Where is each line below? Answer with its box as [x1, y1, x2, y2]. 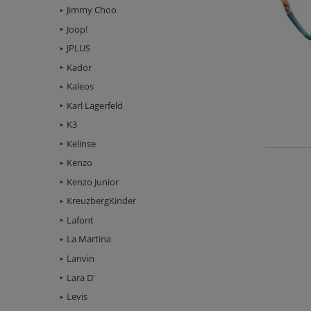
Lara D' [67, 271, 95, 284]
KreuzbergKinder [67, 194, 136, 208]
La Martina [67, 233, 111, 246]
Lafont [67, 213, 94, 226]
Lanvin [67, 252, 94, 264]
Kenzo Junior [67, 175, 119, 188]
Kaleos [67, 80, 94, 93]
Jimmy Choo [67, 3, 117, 17]
